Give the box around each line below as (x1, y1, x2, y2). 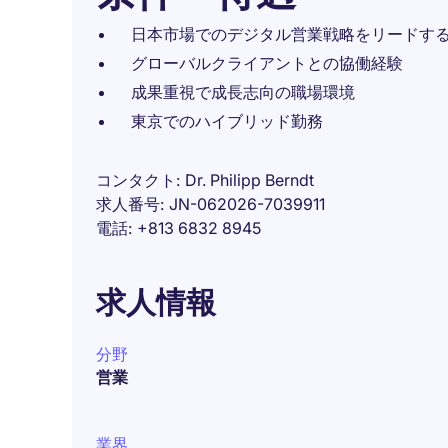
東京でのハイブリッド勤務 (131, 111, 323, 131)
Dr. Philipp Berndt (185, 170, 314, 190)
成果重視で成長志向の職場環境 (131, 82, 355, 102)
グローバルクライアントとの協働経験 (131, 53, 403, 73)
